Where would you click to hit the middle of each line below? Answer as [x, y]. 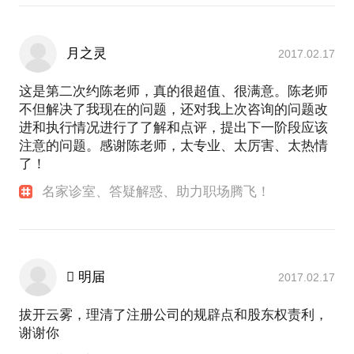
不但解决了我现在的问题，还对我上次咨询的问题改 [173, 110]
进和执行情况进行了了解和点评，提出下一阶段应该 [173, 128]
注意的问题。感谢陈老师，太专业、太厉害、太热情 [173, 146]
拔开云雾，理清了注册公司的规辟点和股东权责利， [173, 315]
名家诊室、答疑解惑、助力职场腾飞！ [156, 192]
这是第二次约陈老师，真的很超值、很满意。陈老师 [173, 92]
